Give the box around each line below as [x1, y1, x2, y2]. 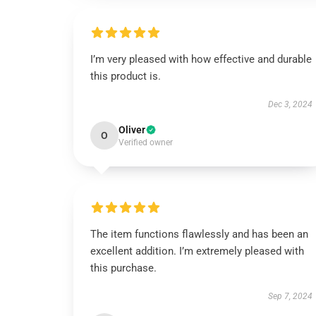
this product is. [90, 70, 161, 83]
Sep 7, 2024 [267, 291, 312, 301]
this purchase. [90, 262, 157, 274]
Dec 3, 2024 [267, 99, 312, 109]
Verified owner [119, 138, 173, 147]
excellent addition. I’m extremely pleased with [90, 245, 304, 257]
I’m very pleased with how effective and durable [90, 53, 312, 66]
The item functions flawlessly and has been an [90, 228, 308, 241]
